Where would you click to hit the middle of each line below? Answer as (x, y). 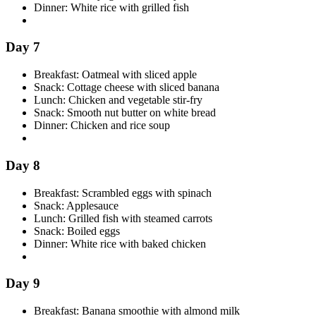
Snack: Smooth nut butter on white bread (125, 113)
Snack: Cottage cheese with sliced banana (127, 87)
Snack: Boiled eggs (77, 231)
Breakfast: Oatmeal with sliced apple (115, 75)
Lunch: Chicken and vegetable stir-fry (118, 100)
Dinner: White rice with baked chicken (120, 243)
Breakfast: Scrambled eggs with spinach (123, 193)
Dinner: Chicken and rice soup (102, 126)
